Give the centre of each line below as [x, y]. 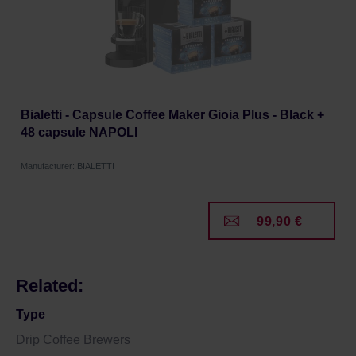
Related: [50, 286]
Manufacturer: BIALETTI [68, 166]
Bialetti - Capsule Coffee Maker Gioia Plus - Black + [172, 115]
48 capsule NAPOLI [79, 132]
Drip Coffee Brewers [73, 340]
